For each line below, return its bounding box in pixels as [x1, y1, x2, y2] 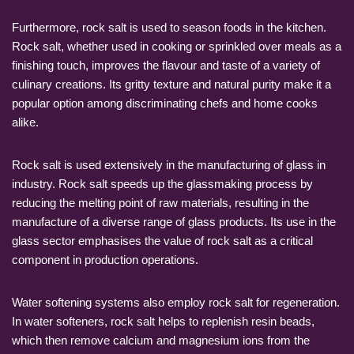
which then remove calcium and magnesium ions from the [12, 333, 310, 347]
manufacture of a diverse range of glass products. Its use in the [12, 214, 336, 228]
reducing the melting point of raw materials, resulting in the [12, 195, 309, 209]
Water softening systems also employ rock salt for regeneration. [12, 295, 340, 309]
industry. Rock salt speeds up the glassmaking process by [12, 176, 313, 190]
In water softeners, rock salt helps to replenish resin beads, [12, 314, 314, 328]
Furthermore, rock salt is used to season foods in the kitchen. [12, 20, 326, 34]
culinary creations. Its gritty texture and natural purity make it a [12, 77, 331, 91]
